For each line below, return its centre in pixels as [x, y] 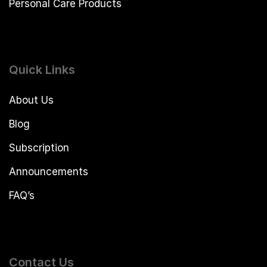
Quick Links [42, 70]
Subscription [39, 148]
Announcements [49, 172]
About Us [31, 100]
